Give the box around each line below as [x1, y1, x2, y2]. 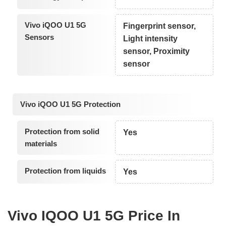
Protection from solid [24, 127, 99, 136]
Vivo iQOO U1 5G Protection [20, 100, 121, 109]
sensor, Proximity [123, 46, 190, 55]
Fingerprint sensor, [123, 21, 196, 30]
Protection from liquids [24, 166, 106, 176]
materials [24, 139, 57, 148]
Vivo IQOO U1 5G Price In [8, 207, 180, 223]
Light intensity [123, 34, 178, 43]
